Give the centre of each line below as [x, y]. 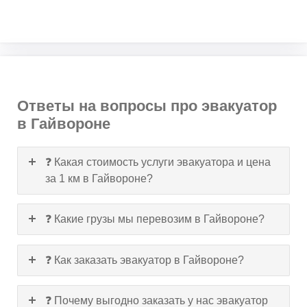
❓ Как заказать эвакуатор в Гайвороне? [145, 260]
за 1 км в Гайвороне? [99, 178]
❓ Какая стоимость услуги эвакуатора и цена [158, 162]
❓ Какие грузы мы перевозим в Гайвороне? [155, 219]
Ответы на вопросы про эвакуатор [147, 106]
